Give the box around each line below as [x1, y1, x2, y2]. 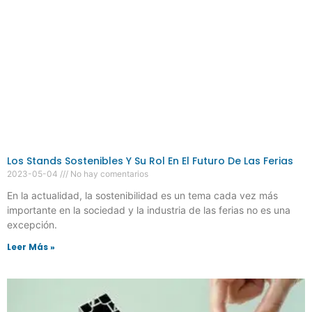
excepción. [7, 219, 57, 231]
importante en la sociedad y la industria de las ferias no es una [7, 204, 290, 217]
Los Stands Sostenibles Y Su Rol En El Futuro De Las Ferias [7, 154, 293, 169]
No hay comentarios [68, 169, 148, 180]
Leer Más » [7, 241, 55, 253]
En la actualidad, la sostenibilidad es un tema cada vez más [7, 189, 278, 202]
